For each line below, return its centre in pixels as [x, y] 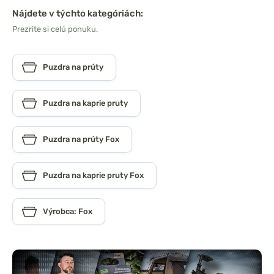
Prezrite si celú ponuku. [55, 29]
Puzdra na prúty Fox [81, 139]
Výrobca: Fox [68, 212]
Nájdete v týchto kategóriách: [78, 14]
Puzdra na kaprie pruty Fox [93, 176]
